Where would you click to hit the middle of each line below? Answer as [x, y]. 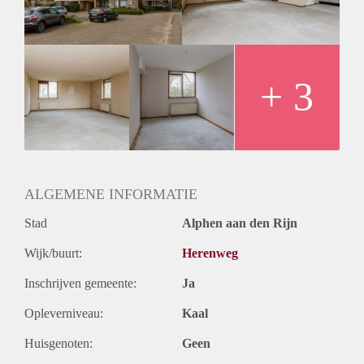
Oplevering [53, 45]
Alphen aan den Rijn [240, 223]
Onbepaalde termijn [75, 27]
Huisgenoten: [58, 343]
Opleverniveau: [64, 313]
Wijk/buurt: [53, 253]
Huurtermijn [56, 9]
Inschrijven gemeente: [80, 283]
